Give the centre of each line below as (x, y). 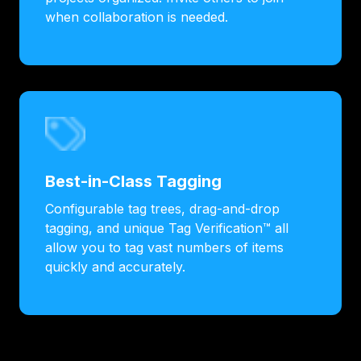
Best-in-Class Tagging (133, 182)
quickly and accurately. (115, 267)
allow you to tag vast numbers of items (164, 248)
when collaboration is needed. (137, 17)
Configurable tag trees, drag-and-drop (162, 209)
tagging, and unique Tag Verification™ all (167, 228)
